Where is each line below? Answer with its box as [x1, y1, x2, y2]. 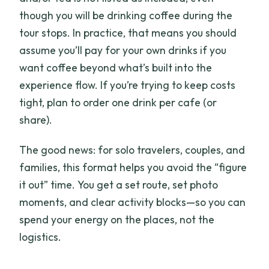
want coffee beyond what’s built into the [19, 60, 213, 74]
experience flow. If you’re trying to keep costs [19, 77, 236, 92]
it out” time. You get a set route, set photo [19, 177, 219, 192]
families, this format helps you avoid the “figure [19, 160, 247, 174]
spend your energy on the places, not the [19, 212, 215, 226]
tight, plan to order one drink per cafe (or [19, 95, 217, 109]
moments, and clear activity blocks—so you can [19, 195, 246, 209]
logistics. [19, 229, 62, 244]
